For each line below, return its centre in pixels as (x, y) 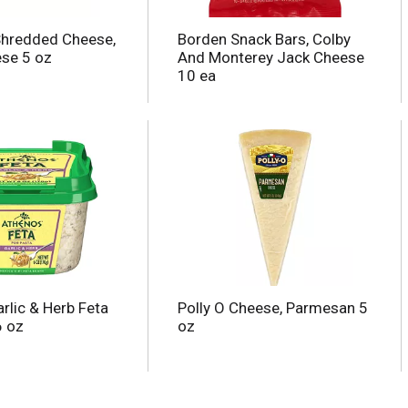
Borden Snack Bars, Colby (264, 40)
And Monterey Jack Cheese (270, 58)
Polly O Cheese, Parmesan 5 (272, 308)
